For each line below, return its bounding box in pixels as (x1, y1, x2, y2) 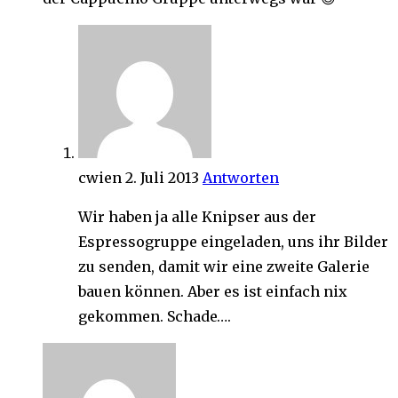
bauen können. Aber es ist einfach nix (78, 283, 347, 301)
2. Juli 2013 (125, 169, 199, 187)
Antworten (203, 169, 279, 187)
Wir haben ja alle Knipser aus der (78, 208, 316, 227)
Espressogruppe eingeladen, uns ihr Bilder (78, 233, 388, 251)
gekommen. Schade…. (78, 307, 231, 326)
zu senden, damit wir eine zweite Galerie (78, 258, 370, 276)
